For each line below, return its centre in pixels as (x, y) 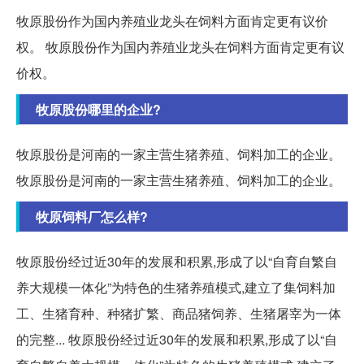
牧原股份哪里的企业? (98, 110)
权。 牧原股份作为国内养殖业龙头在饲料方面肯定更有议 (180, 47)
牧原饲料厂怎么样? (92, 217)
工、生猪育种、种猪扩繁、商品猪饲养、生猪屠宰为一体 (179, 314)
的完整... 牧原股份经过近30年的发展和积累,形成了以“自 (177, 340)
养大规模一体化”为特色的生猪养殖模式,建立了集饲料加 (176, 288)
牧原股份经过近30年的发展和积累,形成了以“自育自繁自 (177, 262)
